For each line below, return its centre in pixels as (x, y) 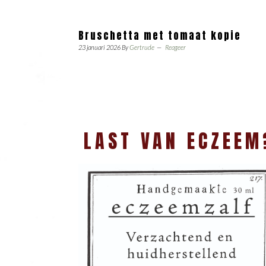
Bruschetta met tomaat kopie (160, 36)
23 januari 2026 (99, 47)
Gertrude (142, 47)
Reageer (175, 47)
